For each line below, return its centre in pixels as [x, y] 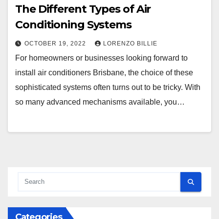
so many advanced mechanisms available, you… [100, 102]
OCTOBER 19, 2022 [56, 44]
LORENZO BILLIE [130, 44]
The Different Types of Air [83, 9]
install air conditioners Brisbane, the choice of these [104, 73]
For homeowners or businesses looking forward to [101, 58]
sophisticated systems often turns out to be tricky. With [108, 88]
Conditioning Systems [73, 25]
